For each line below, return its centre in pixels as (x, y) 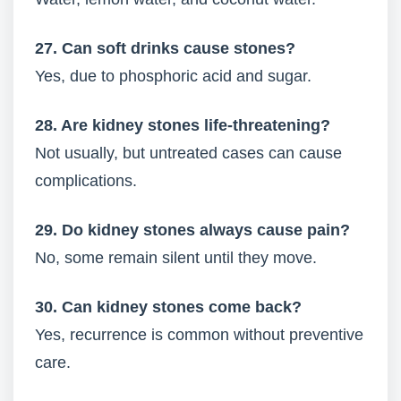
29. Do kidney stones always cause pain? (192, 230)
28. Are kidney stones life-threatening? (183, 125)
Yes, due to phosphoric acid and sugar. (173, 76)
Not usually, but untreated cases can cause (188, 153)
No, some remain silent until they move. (176, 258)
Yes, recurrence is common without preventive (199, 335)
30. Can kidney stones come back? (168, 307)
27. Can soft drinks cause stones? (165, 48)
